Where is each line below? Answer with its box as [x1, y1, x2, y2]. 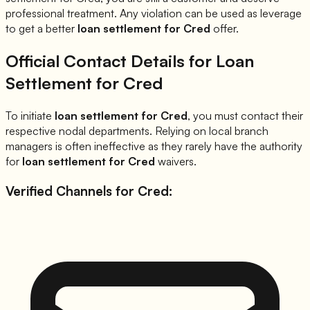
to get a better [6, 21, 77, 36]
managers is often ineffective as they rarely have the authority [6, 138, 302, 153]
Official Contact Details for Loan [6, 51, 254, 72]
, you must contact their [188, 108, 303, 122]
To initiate [6, 108, 55, 122]
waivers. [155, 154, 197, 168]
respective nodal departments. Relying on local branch [6, 123, 268, 138]
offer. [210, 21, 239, 36]
